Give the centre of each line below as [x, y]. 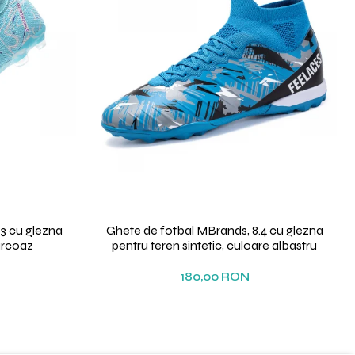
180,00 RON [214, 277]
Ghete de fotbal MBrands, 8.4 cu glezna [214, 231]
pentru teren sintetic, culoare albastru [214, 246]
